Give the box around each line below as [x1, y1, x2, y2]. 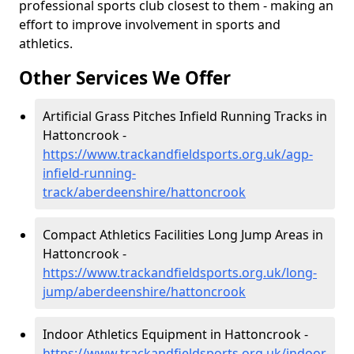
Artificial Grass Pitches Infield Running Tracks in [43, 107, 327, 125]
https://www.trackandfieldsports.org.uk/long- [43, 264, 317, 281]
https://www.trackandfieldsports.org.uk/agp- [43, 145, 313, 163]
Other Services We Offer [19, 66, 231, 90]
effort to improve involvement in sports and [19, 16, 281, 33]
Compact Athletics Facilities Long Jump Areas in [43, 226, 323, 243]
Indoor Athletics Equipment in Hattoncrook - [43, 326, 308, 343]
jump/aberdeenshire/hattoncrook [43, 283, 246, 300]
